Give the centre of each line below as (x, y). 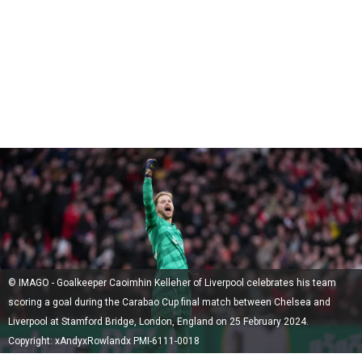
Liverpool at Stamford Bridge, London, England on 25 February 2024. (158, 322)
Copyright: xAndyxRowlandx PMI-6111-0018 (104, 341)
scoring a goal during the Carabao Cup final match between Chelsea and (169, 303)
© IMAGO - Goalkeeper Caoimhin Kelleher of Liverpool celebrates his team (172, 283)
